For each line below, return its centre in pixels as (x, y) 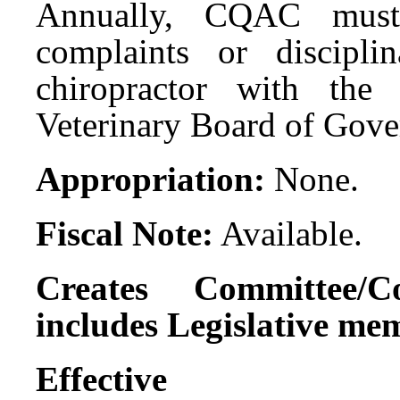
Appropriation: (150, 179)
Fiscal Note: (125, 233)
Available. (288, 233)
